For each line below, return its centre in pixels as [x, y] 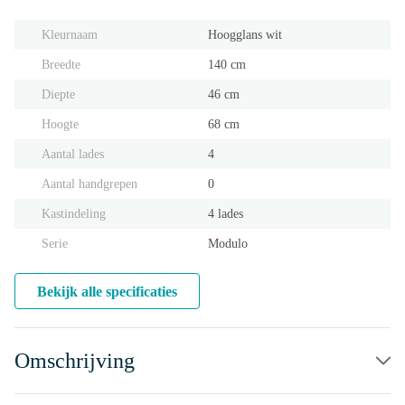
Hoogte [60, 124]
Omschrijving [75, 361]
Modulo [228, 244]
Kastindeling [74, 214]
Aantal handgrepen [89, 184]
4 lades [226, 214]
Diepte [58, 94]
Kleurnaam [70, 35]
